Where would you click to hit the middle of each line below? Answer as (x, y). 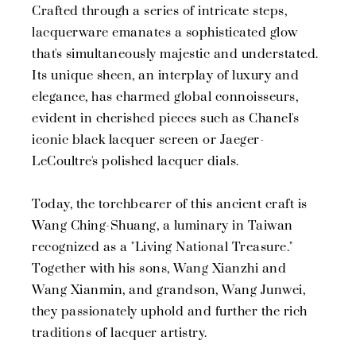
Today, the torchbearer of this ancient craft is (170, 205)
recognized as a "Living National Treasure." (163, 248)
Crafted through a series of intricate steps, (159, 12)
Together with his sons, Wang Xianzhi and (159, 269)
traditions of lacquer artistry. (120, 333)
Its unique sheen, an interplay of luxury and (165, 76)
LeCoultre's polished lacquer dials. (135, 162)
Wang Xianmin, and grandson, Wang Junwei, (168, 290)
